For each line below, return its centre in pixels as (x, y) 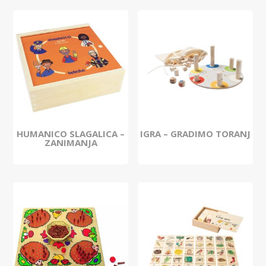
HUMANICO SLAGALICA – (71, 134)
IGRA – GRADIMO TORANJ (195, 134)
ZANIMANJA (71, 143)
